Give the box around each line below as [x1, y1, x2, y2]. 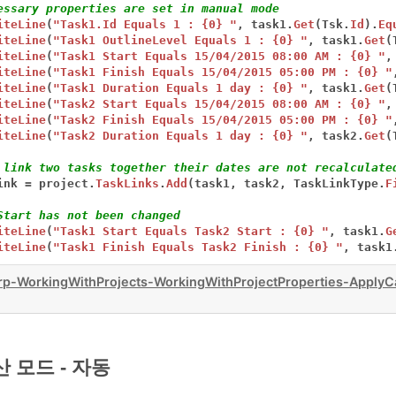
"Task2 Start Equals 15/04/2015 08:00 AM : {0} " [53, 97, 386, 111]
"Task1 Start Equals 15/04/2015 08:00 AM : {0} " [53, 49, 386, 64]
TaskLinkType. [293, 177, 386, 191]
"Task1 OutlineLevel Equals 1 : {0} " [53, 34, 308, 48]
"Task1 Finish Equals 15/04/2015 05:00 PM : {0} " [53, 65, 393, 80]
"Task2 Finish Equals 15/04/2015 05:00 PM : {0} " [53, 113, 393, 127]
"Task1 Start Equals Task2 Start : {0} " [53, 225, 330, 239]
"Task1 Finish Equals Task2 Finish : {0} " [53, 240, 344, 255]
